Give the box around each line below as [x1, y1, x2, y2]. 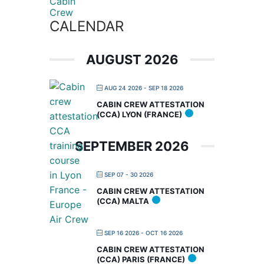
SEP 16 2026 [104, 229, 139, 236]
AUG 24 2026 [104, 84, 142, 91]
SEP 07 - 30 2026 [104, 170, 153, 178]
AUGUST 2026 [85, 51, 179, 67]
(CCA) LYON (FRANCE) [97, 109, 182, 119]
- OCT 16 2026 [139, 229, 183, 236]
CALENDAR [49, 17, 124, 35]
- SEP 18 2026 [142, 84, 183, 91]
